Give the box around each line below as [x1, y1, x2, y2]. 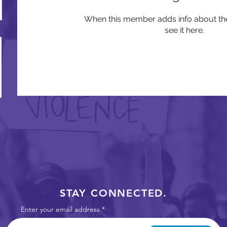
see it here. [165, 25, 204, 35]
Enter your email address [21, 205, 100, 214]
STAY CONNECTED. [60, 187, 167, 199]
